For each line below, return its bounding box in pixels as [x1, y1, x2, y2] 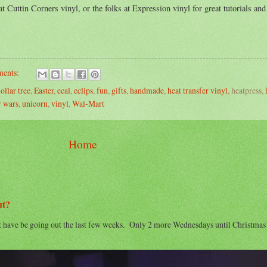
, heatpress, [228, 84, 265, 96]
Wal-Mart [72, 97, 104, 109]
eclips [74, 84, 93, 96]
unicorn [22, 97, 48, 109]
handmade [130, 84, 164, 96]
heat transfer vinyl [167, 84, 228, 96]
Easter [34, 84, 54, 96]
